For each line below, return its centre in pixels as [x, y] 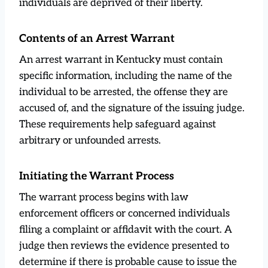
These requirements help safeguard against [118, 124]
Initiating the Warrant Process [97, 176]
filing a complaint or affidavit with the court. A [126, 229]
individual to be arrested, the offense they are [124, 92]
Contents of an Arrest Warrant [97, 38]
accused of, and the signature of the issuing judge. [132, 108]
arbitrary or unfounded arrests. [90, 140]
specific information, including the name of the [126, 76]
